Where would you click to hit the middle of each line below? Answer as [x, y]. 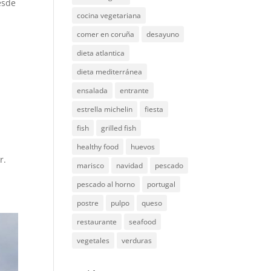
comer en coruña [106, 34]
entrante [135, 90]
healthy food [98, 147]
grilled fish [119, 128]
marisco [91, 165]
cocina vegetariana [109, 15]
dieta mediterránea [110, 72]
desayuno [163, 34]
